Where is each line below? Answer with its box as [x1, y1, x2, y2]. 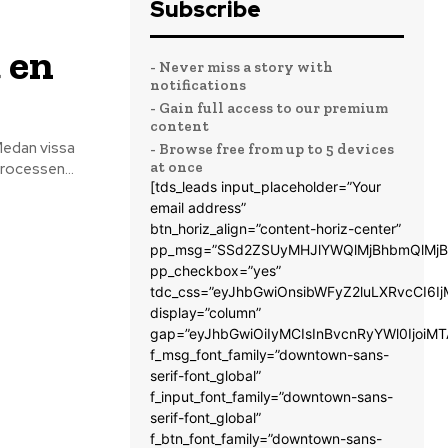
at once [150, 157, 203, 176]
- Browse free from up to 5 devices [150, 139, 394, 158]
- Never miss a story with [150, 57, 333, 76]
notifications [150, 75, 246, 94]
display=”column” [150, 303, 261, 321]
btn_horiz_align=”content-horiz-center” [150, 219, 401, 237]
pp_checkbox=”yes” [150, 261, 281, 279]
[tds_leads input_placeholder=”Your [150, 177, 381, 195]
